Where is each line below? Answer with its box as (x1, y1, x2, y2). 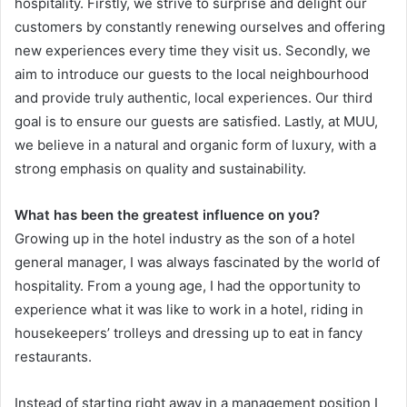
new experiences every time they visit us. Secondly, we (15, 42, 371, 60)
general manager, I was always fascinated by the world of (15, 253, 380, 272)
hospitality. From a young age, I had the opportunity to (15, 277, 361, 295)
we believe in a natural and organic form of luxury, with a (15, 136, 376, 154)
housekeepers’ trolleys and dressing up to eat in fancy (15, 324, 362, 342)
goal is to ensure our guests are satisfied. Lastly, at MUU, (15, 113, 378, 131)
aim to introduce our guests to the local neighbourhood (15, 65, 369, 84)
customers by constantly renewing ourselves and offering (15, 18, 385, 36)
